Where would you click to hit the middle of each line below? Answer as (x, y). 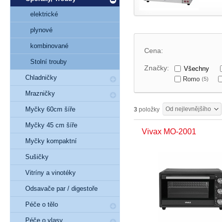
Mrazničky (40, 93)
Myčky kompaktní (51, 141)
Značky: (157, 68)
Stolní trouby (49, 62)
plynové (41, 30)
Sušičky (37, 157)
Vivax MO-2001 (169, 132)
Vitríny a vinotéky (51, 173)
